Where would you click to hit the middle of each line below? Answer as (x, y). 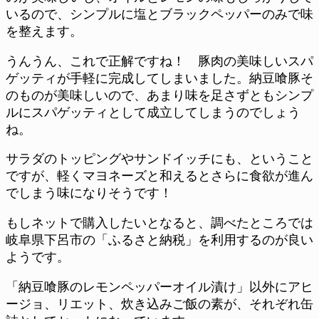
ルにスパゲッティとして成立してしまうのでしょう (153, 112)
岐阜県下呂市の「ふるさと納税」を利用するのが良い (159, 240)
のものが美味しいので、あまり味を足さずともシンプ (159, 95)
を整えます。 (44, 32)
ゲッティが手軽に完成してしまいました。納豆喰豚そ (159, 78)
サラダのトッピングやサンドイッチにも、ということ (159, 159)
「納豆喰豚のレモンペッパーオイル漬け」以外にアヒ (159, 287)
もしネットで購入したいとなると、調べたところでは (159, 223)
